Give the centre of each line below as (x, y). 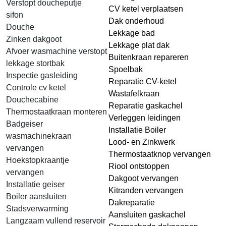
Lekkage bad (132, 33)
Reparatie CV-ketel (143, 81)
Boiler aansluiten (36, 196)
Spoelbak (126, 69)
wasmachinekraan (39, 136)
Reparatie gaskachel (146, 106)
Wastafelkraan (134, 94)
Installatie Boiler (137, 130)
